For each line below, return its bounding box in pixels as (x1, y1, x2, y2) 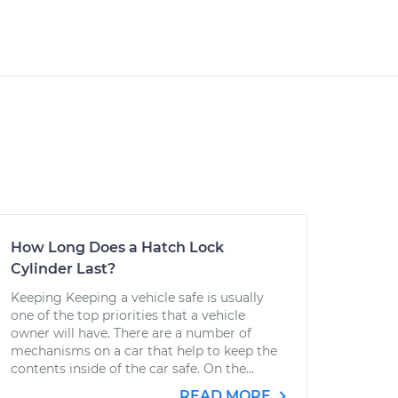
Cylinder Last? (11, 260, 115, 277)
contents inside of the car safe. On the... (11, 361, 254, 377)
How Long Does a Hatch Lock (11, 239, 224, 256)
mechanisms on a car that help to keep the (11, 343, 277, 359)
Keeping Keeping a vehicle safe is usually (11, 290, 264, 306)
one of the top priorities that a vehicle (11, 307, 245, 323)
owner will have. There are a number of (11, 325, 251, 341)
